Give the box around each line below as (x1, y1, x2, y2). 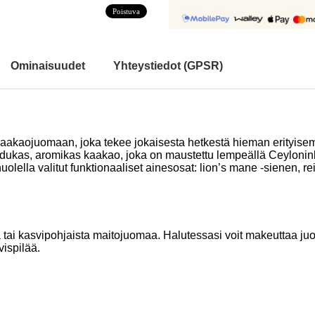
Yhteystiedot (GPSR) (113, 59, 223, 72)
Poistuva (112, 7, 140, 16)
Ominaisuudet (11, 59, 85, 72)
